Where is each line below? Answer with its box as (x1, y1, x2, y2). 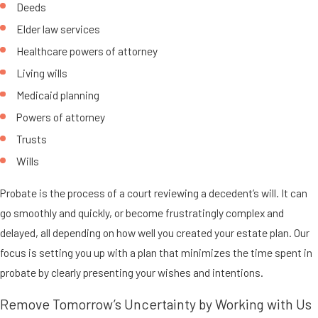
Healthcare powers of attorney (16, 43, 158, 57)
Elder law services (16, 21, 101, 35)
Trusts (16, 132, 48, 146)
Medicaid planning (16, 88, 100, 102)
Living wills (16, 65, 68, 79)
